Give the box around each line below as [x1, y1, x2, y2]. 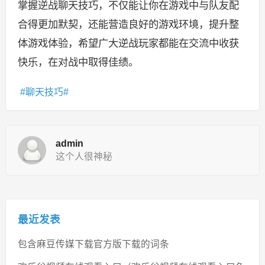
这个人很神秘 [55, 151, 112, 161]
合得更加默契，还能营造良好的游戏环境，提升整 [17, 18, 239, 30]
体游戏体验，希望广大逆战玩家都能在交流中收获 [17, 37, 239, 49]
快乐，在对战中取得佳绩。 [17, 56, 138, 68]
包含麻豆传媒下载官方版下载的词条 [17, 238, 169, 249]
